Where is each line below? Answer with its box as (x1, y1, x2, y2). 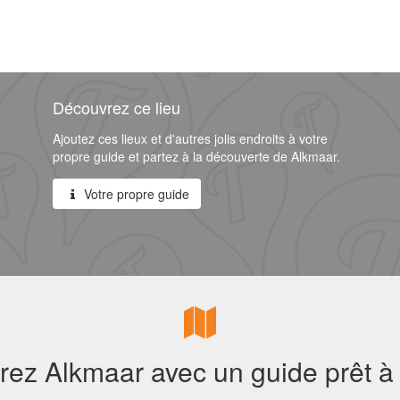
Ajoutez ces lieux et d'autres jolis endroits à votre (53, 129, 328, 147)
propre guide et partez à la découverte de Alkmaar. (53, 147, 340, 165)
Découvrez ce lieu (53, 96, 180, 119)
